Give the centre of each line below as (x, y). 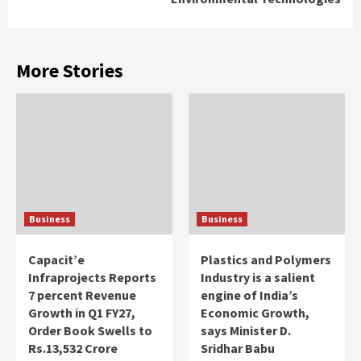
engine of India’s (249, 295)
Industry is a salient (258, 277)
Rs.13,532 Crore (73, 348)
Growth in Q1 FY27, (82, 312)
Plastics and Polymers (266, 259)
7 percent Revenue (82, 295)
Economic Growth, (255, 312)
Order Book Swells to (90, 330)
